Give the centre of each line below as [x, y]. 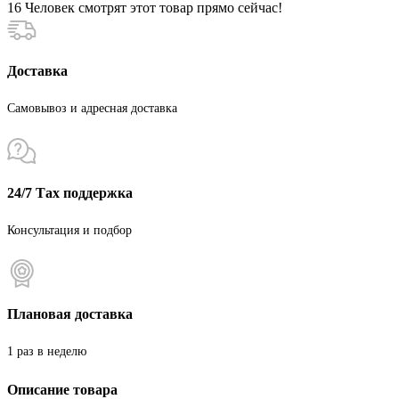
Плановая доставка [70, 314]
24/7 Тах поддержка [70, 192]
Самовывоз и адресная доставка [92, 109]
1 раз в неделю [47, 352]
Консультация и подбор [69, 230]
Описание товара [62, 389]
